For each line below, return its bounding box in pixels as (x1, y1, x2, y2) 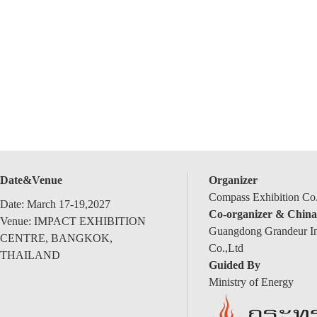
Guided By (208, 259, 260, 271)
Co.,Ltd (208, 242, 243, 254)
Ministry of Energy (208, 276, 294, 288)
